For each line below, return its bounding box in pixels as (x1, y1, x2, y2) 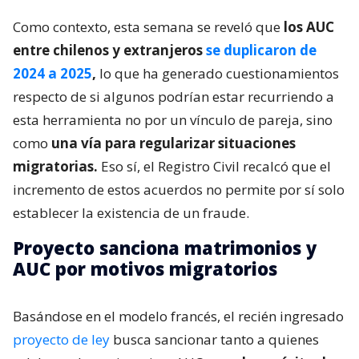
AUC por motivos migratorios (13, 256, 277, 280)
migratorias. (13, 156, 98, 175)
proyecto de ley (13, 329, 110, 349)
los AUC (284, 17, 334, 36)
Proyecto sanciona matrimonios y (13, 235, 317, 260)
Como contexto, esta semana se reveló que (13, 17, 284, 36)
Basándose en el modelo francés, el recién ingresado (13, 306, 344, 325)
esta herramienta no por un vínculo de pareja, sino (13, 110, 333, 129)
